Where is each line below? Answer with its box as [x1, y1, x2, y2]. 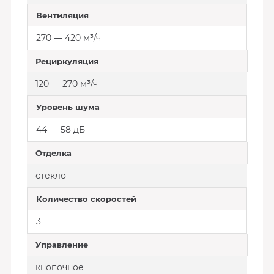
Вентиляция [35, 10, 89, 20]
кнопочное [35, 262, 84, 273]
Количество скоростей [35, 194, 136, 204]
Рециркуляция [35, 56, 98, 66]
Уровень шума [35, 102, 100, 112]
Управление [35, 240, 88, 250]
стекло [35, 170, 66, 181]
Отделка [35, 148, 72, 158]
